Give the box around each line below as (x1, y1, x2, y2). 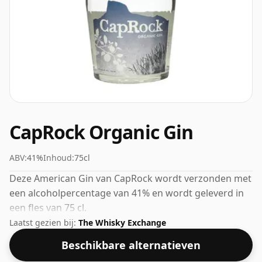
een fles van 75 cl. (9, 201, 87, 214)
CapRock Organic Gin (9, 119, 193, 144)
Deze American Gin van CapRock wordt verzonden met (9, 172, 251, 185)
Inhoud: (43, 152, 74, 163)
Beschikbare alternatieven (61, 238, 201, 253)
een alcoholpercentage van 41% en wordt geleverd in (9, 187, 244, 199)
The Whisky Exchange (78, 217, 166, 229)
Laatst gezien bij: (9, 217, 78, 229)
